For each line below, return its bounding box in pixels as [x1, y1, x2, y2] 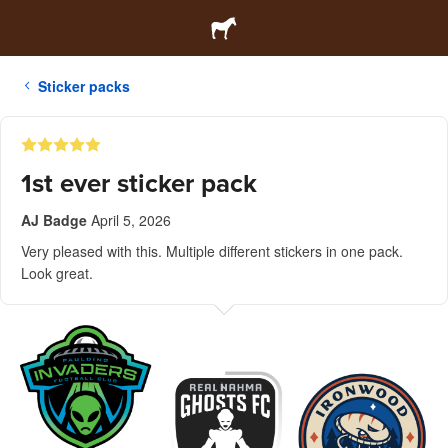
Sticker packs [38, 76, 130, 96]
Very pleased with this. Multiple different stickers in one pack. [21, 241, 403, 261]
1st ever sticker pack [21, 168, 257, 199]
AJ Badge [21, 210, 87, 230]
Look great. [21, 263, 93, 283]
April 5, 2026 [91, 210, 171, 230]
